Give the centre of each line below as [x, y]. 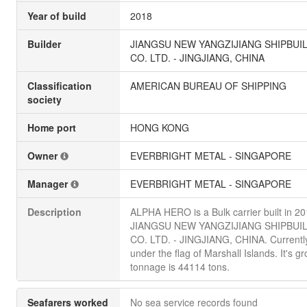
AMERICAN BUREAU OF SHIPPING [208, 86]
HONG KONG [160, 127]
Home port [52, 127]
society [45, 99]
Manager [49, 184]
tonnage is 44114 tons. [180, 267]
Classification [60, 86]
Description [54, 212]
